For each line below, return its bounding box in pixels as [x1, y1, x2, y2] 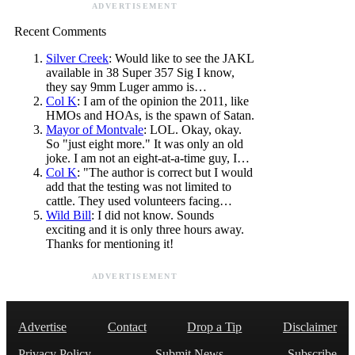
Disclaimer [282, 319, 337, 334]
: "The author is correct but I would [77, 165, 253, 179]
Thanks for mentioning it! [46, 236, 174, 250]
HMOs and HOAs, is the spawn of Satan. [46, 108, 254, 122]
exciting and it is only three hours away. [46, 222, 244, 236]
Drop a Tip [187, 319, 242, 334]
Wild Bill [46, 208, 91, 222]
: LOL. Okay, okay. [143, 122, 242, 136]
